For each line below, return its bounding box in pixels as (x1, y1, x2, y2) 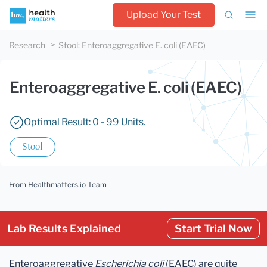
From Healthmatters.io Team (9, 180, 107, 189)
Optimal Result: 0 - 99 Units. (24, 116, 145, 128)
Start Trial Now (175, 222, 252, 235)
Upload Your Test (126, 9, 201, 20)
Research (9, 40, 45, 50)
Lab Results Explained (7, 222, 121, 235)
